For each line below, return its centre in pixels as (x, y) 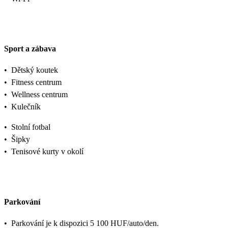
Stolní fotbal (31, 127)
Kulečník (26, 107)
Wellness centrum (39, 95)
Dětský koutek (35, 70)
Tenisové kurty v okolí (47, 152)
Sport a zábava (30, 49)
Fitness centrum (36, 82)
